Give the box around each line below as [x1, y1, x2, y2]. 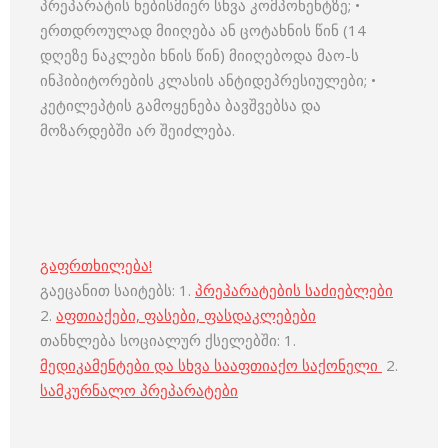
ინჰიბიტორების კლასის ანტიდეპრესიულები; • [40, 70, 376, 90]
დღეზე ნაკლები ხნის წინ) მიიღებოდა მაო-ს [40, 45, 359, 65]
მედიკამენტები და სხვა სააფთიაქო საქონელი [40, 355, 382, 375]
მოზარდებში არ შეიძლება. [40, 120, 235, 140]
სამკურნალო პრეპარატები [40, 380, 238, 400]
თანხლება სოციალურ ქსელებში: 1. [40, 330, 296, 350]
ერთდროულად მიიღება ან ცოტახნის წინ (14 [40, 20, 366, 40]
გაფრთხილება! [40, 255, 152, 275]
